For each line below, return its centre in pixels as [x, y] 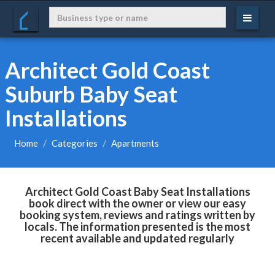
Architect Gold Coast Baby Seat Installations [137, 192]
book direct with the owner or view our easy [137, 203]
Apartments [135, 143]
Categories [74, 143]
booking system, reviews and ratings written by [137, 215]
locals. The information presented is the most [137, 227]
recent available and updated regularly [137, 238]
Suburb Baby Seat [91, 94]
